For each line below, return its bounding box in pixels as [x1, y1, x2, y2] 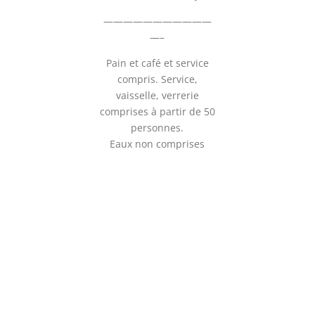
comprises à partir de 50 [99, 105, 215, 118]
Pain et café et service [105, 56, 209, 70]
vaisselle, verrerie [115, 89, 199, 102]
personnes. [131, 121, 184, 134]
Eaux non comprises [110, 137, 205, 150]
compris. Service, [117, 72, 198, 86]
